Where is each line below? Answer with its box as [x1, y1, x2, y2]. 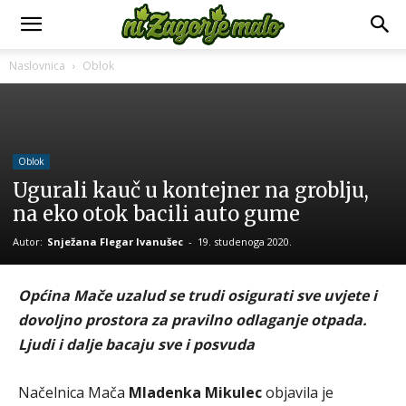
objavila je [262, 382, 333, 402]
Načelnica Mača [18, 382, 129, 402]
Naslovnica [9, 58, 65, 73]
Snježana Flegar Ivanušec [47, 235, 183, 248]
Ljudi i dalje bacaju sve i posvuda [18, 334, 255, 354]
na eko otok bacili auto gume [13, 201, 300, 227]
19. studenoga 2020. [198, 235, 292, 248]
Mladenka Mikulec [129, 382, 262, 402]
